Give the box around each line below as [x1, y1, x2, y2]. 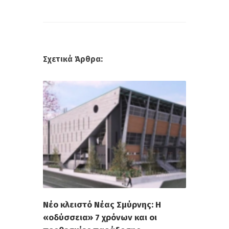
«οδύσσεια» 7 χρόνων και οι [43, 212, 157, 223]
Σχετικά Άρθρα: [43, 54, 103, 64]
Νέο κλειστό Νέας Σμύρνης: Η [43, 199, 161, 211]
